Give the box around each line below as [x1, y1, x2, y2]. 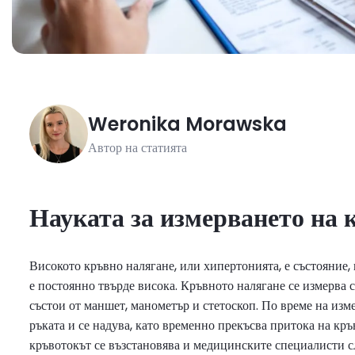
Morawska [185, 111, 287, 137]
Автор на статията [88, 139, 187, 157]
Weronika [88, 111, 181, 137]
